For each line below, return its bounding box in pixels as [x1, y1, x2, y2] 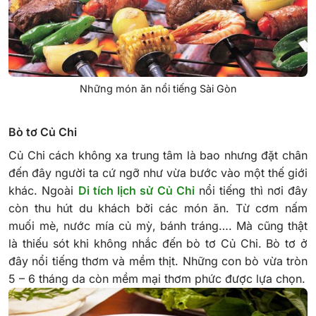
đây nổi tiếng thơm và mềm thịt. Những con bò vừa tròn [8, 254, 308, 269]
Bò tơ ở [266, 236, 308, 251]
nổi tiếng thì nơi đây [194, 183, 308, 198]
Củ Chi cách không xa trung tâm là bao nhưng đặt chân [8, 148, 308, 163]
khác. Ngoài [8, 183, 78, 198]
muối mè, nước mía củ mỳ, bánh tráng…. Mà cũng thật [8, 219, 308, 233]
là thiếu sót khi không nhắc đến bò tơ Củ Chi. [8, 236, 267, 251]
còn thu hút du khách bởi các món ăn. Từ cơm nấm [8, 201, 308, 216]
